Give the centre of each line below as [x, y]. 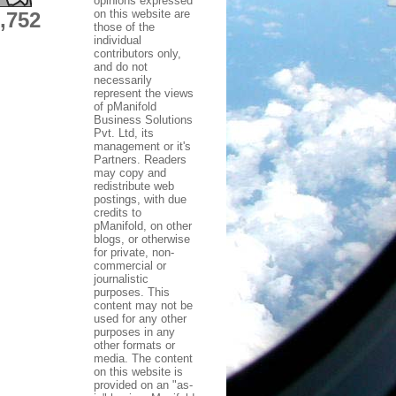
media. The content [143, 358]
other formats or [134, 345]
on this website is [138, 371]
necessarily [123, 80]
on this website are [142, 13]
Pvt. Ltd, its [124, 133]
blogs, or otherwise [142, 239]
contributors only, [137, 53]
